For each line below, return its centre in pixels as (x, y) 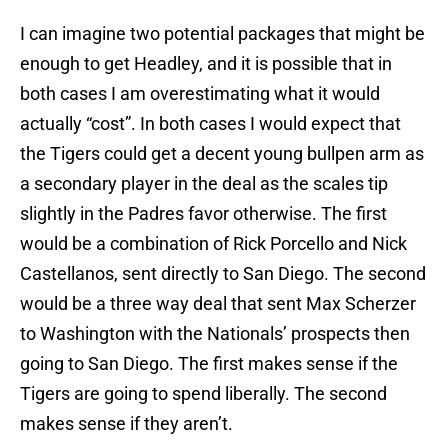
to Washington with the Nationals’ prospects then (215, 334)
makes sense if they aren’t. (126, 424)
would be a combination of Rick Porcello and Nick (213, 244)
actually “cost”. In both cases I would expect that (210, 124)
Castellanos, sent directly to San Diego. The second (223, 274)
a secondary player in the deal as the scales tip (204, 184)
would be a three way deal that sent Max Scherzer (218, 304)
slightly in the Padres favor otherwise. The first (203, 214)
